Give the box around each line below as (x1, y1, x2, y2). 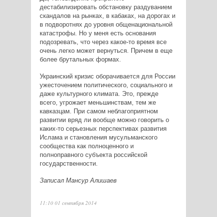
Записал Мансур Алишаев (39, 177, 117, 185)
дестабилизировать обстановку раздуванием (39, 3, 172, 11)
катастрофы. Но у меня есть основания (39, 30, 156, 37)
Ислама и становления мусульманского (39, 134, 157, 141)
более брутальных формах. (39, 56, 121, 63)
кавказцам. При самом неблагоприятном (39, 108, 158, 115)
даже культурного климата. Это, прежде (39, 90, 158, 98)
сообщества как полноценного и (39, 142, 134, 150)
